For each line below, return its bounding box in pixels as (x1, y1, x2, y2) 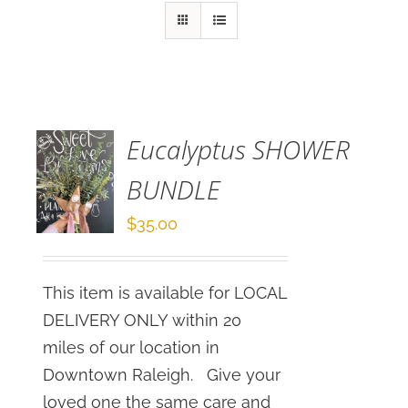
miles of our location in (43, 338, 220, 357)
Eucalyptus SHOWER (127, 133, 351, 167)
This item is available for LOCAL (43, 283, 288, 302)
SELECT (49, 43, 105, 58)
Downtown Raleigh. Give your (43, 365, 281, 384)
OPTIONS (49, 64, 114, 79)
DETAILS (49, 106, 107, 121)
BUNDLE (127, 173, 221, 207)
